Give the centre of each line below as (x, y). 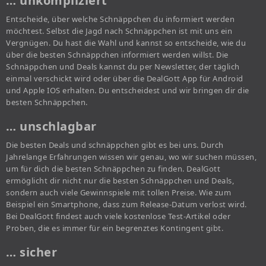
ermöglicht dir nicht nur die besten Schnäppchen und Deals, (120, 180)
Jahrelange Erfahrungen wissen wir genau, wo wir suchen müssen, (131, 156)
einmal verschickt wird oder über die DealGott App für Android (125, 78)
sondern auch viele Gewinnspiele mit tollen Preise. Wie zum (118, 192)
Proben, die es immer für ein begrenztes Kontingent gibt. (115, 228)
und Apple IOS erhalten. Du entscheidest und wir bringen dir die (128, 90)
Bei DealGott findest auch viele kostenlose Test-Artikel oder (118, 216)
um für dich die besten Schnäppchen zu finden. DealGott (113, 168)
